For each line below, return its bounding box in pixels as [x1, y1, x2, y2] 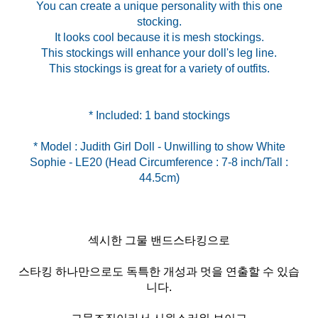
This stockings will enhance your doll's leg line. [41, 47, 277, 60]
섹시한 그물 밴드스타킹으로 [88, 234, 230, 247]
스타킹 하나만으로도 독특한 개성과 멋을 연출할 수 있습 [18, 265, 300, 278]
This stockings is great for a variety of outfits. [48, 62, 270, 75]
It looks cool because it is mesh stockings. [54, 31, 264, 44]
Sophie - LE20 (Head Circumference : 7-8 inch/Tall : [30, 156, 288, 169]
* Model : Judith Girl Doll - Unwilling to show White [33, 141, 285, 153]
